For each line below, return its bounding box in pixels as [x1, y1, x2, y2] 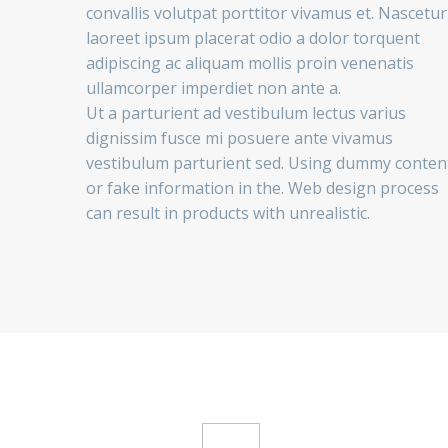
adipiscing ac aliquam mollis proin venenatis [86, 52, 414, 75]
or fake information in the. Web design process [86, 177, 439, 200]
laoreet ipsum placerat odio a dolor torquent [86, 27, 420, 50]
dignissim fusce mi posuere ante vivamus [86, 127, 393, 150]
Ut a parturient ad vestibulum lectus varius [86, 102, 406, 125]
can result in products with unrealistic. [86, 202, 370, 225]
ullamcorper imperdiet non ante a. [86, 77, 341, 100]
